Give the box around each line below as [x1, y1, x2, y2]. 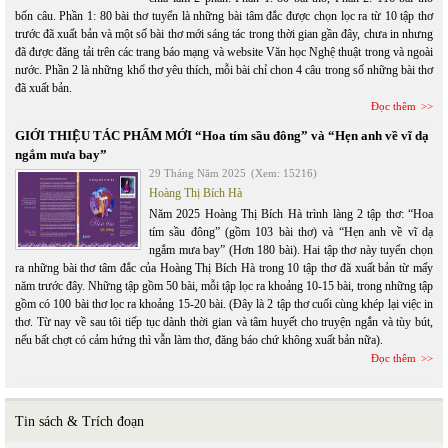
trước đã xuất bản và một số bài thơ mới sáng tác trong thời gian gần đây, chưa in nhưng [15, 27, 433, 41]
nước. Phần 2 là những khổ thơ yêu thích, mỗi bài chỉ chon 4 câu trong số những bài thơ [15, 63, 433, 77]
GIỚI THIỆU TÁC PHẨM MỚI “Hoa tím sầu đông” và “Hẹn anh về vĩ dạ [15, 128, 429, 143]
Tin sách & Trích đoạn [15, 414, 144, 429]
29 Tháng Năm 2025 [149, 167, 246, 179]
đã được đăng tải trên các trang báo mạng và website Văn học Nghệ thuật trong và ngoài [15, 45, 433, 59]
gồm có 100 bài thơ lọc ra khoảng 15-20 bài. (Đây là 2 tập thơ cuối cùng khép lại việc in [15, 297, 433, 311]
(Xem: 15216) [251, 167, 317, 179]
